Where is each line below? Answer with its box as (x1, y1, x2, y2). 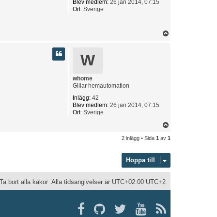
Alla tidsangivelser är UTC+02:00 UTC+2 (51, 178, 166, 186)
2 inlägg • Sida (122, 135, 156, 141)
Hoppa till (126, 156, 155, 164)
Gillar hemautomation (73, 82, 129, 89)
